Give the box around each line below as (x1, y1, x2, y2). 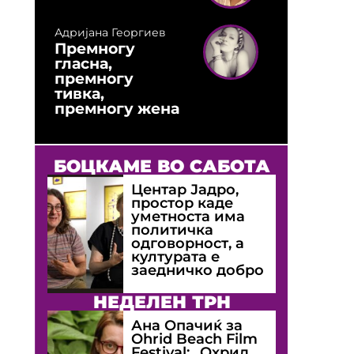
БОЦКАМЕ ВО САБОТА (53, 154, 270, 177)
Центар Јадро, (131, 180, 239, 198)
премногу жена (55, 98, 179, 118)
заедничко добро (131, 261, 265, 278)
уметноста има (131, 207, 246, 224)
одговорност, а (131, 234, 245, 251)
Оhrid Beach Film (131, 330, 258, 347)
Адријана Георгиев (55, 24, 166, 40)
